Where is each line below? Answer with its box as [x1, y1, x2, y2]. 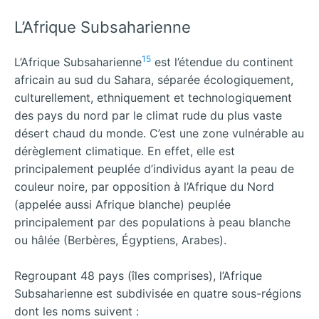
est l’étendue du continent [151, 54, 293, 69]
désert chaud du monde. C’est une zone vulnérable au [14, 125, 304, 140]
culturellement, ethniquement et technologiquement [14, 90, 292, 105]
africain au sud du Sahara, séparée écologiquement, [14, 72, 293, 87]
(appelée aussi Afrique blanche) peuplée [14, 197, 231, 211]
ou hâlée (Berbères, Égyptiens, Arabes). [14, 232, 226, 247]
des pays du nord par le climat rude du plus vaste [14, 108, 282, 122]
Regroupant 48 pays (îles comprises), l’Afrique [14, 268, 262, 283]
